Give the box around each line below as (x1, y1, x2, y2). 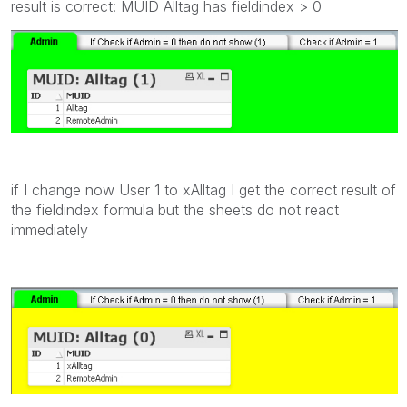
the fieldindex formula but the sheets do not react (11, 201, 339, 220)
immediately (11, 221, 88, 240)
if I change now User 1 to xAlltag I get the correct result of (11, 181, 396, 200)
